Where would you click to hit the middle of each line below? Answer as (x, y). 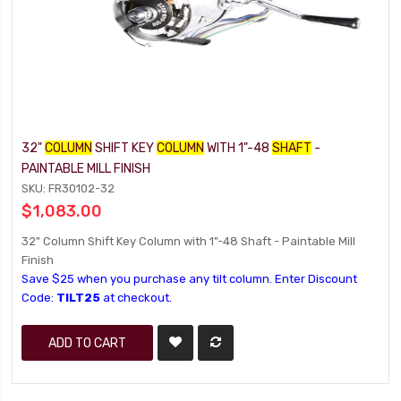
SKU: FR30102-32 (68, 188)
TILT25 (79, 298)
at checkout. (137, 298)
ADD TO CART (88, 343)
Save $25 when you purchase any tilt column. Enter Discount (190, 279)
